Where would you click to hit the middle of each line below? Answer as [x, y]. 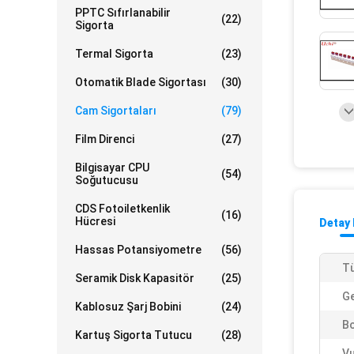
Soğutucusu [107, 180]
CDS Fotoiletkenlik [122, 209]
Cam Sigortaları [116, 111]
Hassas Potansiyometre [138, 250]
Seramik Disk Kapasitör [135, 278]
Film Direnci [105, 139]
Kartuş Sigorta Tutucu [134, 335]
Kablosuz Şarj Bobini [128, 307]
